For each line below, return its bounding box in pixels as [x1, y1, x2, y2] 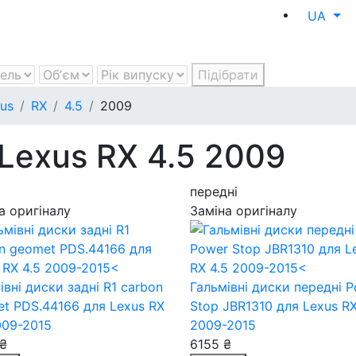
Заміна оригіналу [190, 203, 297, 219]
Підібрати [198, 67, 258, 83]
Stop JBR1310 [190, 298, 277, 314]
